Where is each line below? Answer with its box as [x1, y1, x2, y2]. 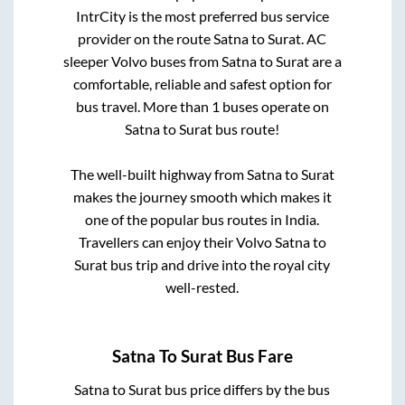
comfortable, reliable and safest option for [72, 75, 332, 93]
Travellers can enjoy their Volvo [78, 233, 275, 251]
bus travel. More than [75, 98, 212, 116]
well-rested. [165, 278, 240, 297]
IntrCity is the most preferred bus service [75, 7, 329, 25]
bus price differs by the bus [162, 380, 331, 398]
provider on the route [78, 30, 214, 48]
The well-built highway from [70, 165, 247, 184]
